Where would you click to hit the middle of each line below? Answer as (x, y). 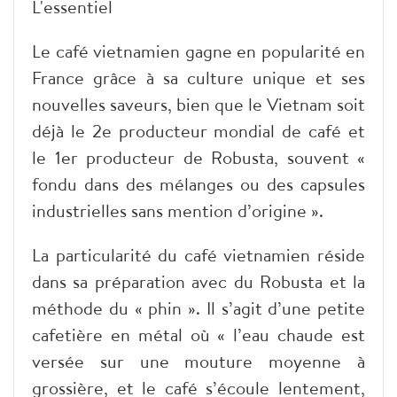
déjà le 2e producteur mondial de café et (198, 130)
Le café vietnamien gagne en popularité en (198, 51)
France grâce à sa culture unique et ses (198, 77)
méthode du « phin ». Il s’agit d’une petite (198, 307)
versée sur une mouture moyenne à (198, 361)
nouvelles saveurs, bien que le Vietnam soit (198, 104)
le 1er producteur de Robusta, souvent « (198, 157)
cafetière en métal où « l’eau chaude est (198, 334)
